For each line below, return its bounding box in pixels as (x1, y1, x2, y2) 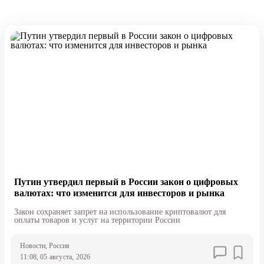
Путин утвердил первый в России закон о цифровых (14, 177, 238, 187)
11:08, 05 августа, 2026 (19, 253, 91, 262)
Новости (19, 242, 45, 250)
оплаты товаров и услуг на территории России (14, 216, 180, 225)
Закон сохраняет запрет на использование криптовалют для (14, 207, 226, 217)
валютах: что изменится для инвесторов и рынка (14, 188, 225, 199)
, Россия (45, 242, 70, 250)
